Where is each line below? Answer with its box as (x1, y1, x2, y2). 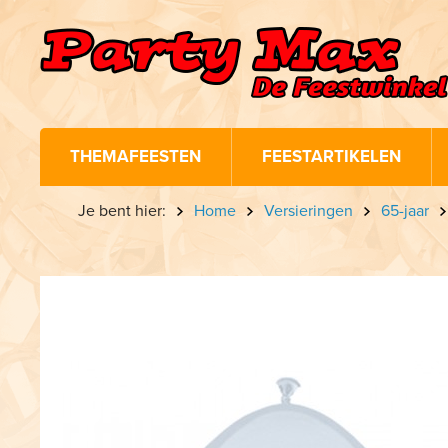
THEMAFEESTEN (70, 146, 202, 167)
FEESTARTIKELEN (262, 146, 402, 167)
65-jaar (381, 201, 430, 221)
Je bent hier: (78, 201, 167, 221)
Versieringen (264, 201, 354, 221)
